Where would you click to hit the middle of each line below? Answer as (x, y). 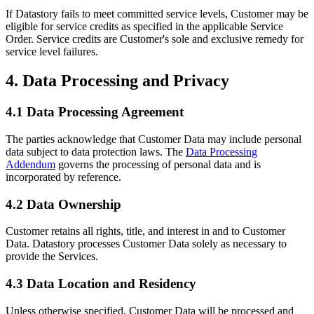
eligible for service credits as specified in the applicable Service (144, 26)
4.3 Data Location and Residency (101, 284)
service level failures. (52, 51)
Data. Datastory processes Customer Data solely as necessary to (146, 244)
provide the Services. (52, 257)
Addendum (30, 165)
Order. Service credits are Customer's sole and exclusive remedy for (155, 39)
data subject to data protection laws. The (94, 152)
